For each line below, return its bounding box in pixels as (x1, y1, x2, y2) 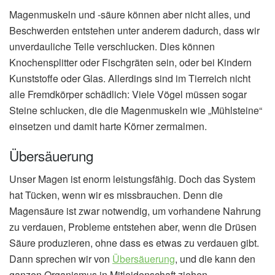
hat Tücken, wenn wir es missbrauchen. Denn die (9, 188, 223, 203)
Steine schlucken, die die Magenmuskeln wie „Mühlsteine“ (9, 103, 262, 118)
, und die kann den (175, 252, 255, 266)
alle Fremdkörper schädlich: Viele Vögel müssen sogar (9, 87, 247, 102)
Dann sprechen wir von (9, 252, 112, 266)
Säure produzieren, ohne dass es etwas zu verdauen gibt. (9, 236, 259, 250)
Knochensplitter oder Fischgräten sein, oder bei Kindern (9, 55, 252, 70)
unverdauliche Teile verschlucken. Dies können (9, 39, 215, 54)
